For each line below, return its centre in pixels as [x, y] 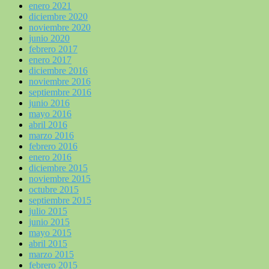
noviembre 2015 [60, 178]
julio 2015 [48, 211]
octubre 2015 [54, 189]
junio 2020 [49, 38]
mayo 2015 [50, 232]
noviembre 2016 [60, 81]
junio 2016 [49, 103]
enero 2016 [50, 157]
